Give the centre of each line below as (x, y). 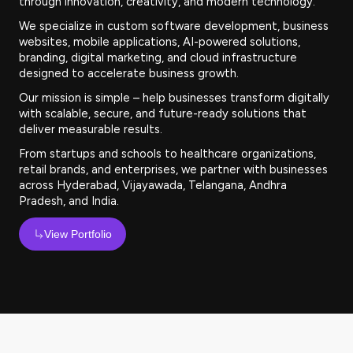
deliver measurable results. (91, 129)
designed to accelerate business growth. (129, 73)
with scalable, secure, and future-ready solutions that (163, 113)
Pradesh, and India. (69, 201)
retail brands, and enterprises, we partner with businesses (173, 169)
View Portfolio (78, 234)
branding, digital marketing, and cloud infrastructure (158, 58)
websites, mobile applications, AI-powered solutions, (160, 42)
